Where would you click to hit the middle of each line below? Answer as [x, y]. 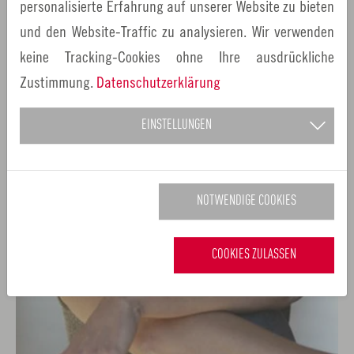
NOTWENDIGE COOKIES [247, 201]
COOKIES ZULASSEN [254, 254]
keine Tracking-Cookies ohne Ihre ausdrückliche [177, 56]
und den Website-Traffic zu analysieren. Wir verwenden [177, 31]
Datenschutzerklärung [158, 81]
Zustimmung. [58, 81]
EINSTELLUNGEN [176, 125]
